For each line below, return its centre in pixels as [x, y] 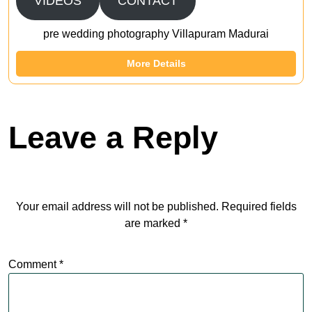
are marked [154, 223]
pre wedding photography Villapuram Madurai [156, 34]
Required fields [259, 206]
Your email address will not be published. [117, 206]
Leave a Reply [113, 138]
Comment [34, 264]
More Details [156, 63]
